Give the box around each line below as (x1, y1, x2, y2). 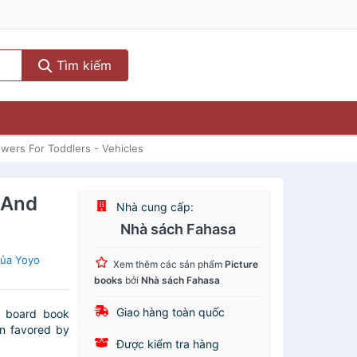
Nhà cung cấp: (113, 200, 194, 214)
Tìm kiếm (52, 57, 112, 73)
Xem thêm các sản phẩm (113, 258, 226, 270)
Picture (225, 258, 259, 270)
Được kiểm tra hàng (113, 337, 220, 351)
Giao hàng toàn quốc (113, 305, 226, 319)
